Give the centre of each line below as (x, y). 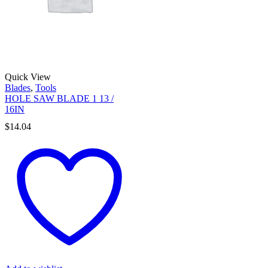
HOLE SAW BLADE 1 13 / (59, 99)
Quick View (28, 77)
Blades (18, 88)
